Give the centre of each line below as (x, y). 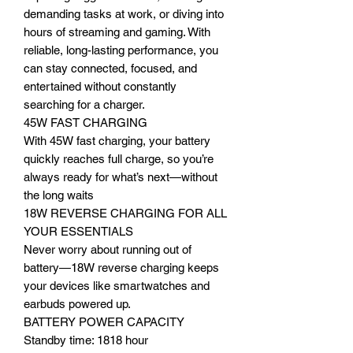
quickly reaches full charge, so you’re (119, 158)
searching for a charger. (84, 104)
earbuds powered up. (77, 303)
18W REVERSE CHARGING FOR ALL (125, 213)
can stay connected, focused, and (110, 68)
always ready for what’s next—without (121, 176)
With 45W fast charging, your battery (117, 140)
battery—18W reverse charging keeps (121, 267)
